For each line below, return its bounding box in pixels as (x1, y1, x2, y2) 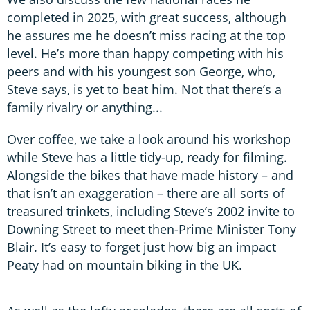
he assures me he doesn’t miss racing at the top (7, 27, 286, 44)
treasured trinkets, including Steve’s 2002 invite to (7, 203, 295, 220)
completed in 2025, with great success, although (7, 9, 286, 26)
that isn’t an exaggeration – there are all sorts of (7, 185, 284, 202)
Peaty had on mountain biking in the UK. (7, 257, 242, 274)
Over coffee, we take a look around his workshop (7, 131, 291, 148)
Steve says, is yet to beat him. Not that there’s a (7, 81, 282, 98)
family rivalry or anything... (7, 99, 163, 116)
